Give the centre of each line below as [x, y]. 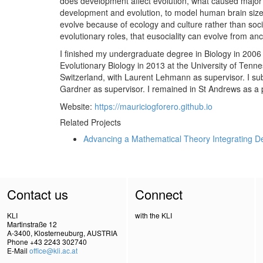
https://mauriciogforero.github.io [154, 106]
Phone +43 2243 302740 [47, 241]
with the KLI [154, 215]
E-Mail [18, 250]
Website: [77, 106]
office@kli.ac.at [53, 250]
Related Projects [90, 122]
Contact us [38, 194]
